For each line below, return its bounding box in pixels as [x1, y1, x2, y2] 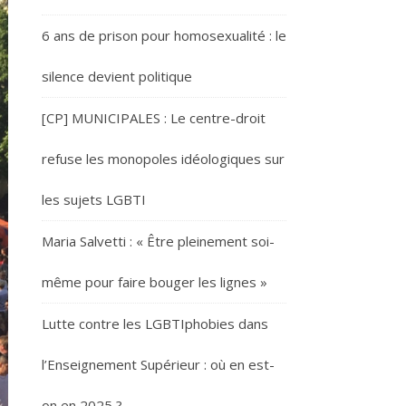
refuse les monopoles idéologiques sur [42, 150, 285, 168]
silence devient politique [42, 67, 192, 85]
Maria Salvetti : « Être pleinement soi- [42, 232, 275, 250]
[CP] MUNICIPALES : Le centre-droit [42, 109, 266, 127]
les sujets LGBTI [42, 190, 146, 208]
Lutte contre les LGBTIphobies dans [42, 314, 268, 333]
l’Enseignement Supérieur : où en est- [42, 355, 275, 373]
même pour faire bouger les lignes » [42, 273, 267, 291]
